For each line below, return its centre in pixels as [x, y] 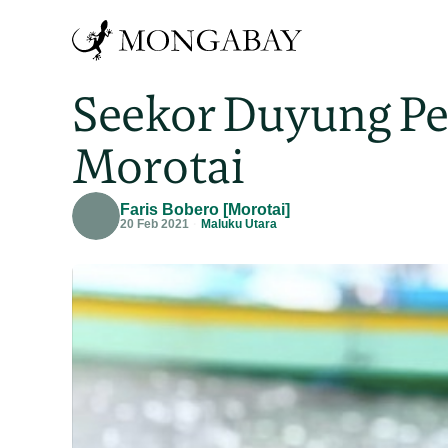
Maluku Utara [239, 224]
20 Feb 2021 [154, 224]
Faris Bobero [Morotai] [205, 209]
